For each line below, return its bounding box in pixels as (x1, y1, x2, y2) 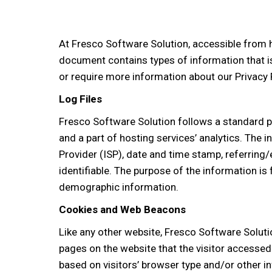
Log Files (59, 93, 102, 106)
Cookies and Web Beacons (59, 203, 186, 216)
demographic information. (59, 181, 178, 194)
